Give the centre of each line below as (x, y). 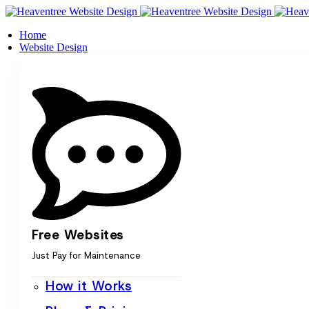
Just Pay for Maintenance (86, 256)
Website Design (53, 47)
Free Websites (78, 235)
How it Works (89, 286)
